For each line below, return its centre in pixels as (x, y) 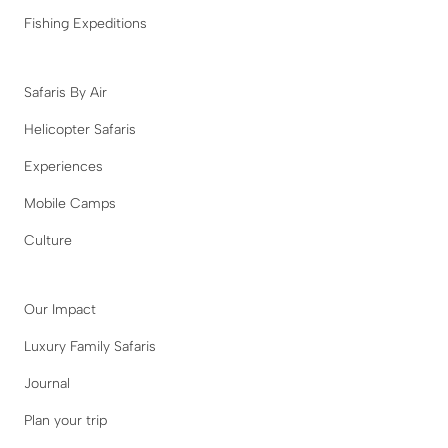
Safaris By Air (65, 92)
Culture (48, 240)
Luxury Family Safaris (90, 346)
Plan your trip (65, 420)
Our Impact (60, 309)
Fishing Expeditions (85, 23)
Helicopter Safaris (80, 129)
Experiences (63, 166)
